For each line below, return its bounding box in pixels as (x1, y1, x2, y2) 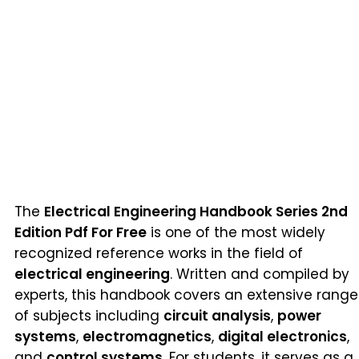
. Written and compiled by (170, 264, 349, 284)
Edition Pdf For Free (14, 222, 147, 242)
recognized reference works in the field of (14, 243, 303, 263)
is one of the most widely (147, 222, 325, 242)
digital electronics (218, 326, 347, 346)
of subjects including (14, 305, 163, 325)
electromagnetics (83, 326, 212, 346)
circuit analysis (163, 305, 271, 325)
